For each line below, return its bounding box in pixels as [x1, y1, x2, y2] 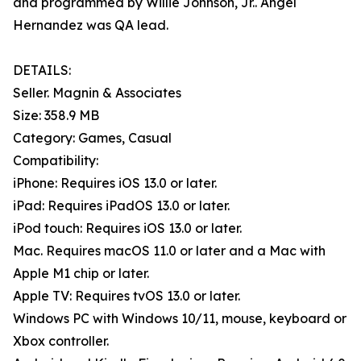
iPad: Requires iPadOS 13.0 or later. [13, 197, 230, 214]
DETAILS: [13, 62, 71, 78]
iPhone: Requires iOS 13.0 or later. [13, 175, 217, 191]
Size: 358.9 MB [13, 107, 99, 123]
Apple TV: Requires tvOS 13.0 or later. [13, 288, 240, 304]
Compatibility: [13, 152, 98, 168]
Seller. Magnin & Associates [13, 85, 181, 101]
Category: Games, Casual [13, 130, 172, 146]
